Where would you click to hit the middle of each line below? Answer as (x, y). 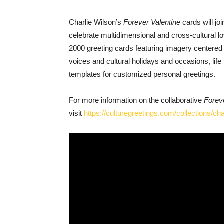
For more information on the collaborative (136, 100)
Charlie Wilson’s (96, 22)
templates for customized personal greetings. (142, 74)
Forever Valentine (152, 22)
